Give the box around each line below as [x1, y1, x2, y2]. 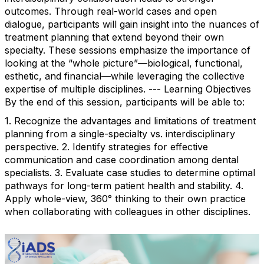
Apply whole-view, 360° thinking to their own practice [5, 193, 246, 204]
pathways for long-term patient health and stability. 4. [5, 180, 243, 192]
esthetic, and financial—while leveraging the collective [5, 70, 245, 82]
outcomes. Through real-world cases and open [5, 5, 217, 17]
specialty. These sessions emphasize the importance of [5, 44, 250, 56]
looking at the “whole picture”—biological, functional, [5, 57, 243, 69]
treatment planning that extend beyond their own [5, 31, 224, 43]
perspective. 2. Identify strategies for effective [5, 141, 208, 153]
